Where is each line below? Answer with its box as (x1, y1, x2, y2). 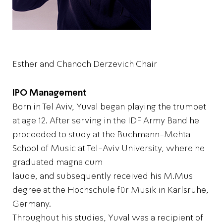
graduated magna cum (12, 157, 103, 167)
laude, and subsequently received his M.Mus (12, 170, 193, 181)
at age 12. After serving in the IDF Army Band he (12, 115, 199, 126)
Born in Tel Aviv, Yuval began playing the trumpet (12, 101, 206, 112)
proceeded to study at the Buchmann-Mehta (12, 129, 190, 140)
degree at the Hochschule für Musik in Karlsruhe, (12, 184, 209, 195)
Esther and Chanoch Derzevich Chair (12, 58, 157, 69)
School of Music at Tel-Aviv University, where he (12, 143, 205, 154)
